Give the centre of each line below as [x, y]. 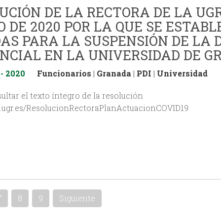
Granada [114, 73]
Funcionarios [64, 73]
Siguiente [77, 198]
